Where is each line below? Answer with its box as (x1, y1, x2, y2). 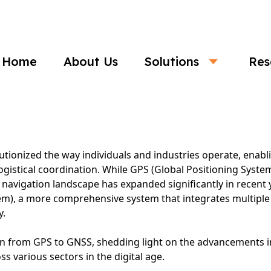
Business (109, 44, 162, 59)
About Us (64, 54, 118, 69)
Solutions (145, 54, 199, 69)
